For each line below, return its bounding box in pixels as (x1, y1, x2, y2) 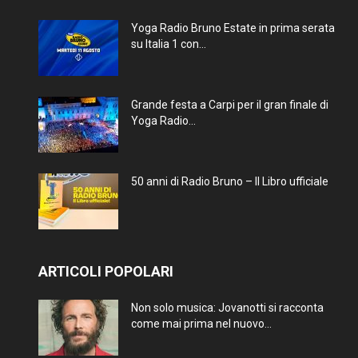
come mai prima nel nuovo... (131, 317, 272, 331)
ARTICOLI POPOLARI (38, 263, 173, 280)
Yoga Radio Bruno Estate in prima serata (131, 22, 335, 35)
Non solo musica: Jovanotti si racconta (131, 301, 324, 315)
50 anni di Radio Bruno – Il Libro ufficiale (131, 175, 328, 189)
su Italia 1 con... (131, 38, 206, 51)
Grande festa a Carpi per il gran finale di (131, 98, 328, 112)
